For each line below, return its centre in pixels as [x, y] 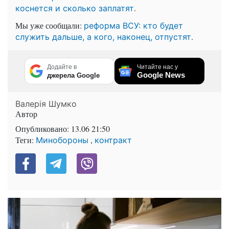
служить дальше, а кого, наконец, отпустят [103, 37]
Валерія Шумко [46, 104]
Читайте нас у [157, 67]
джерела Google [73, 76]
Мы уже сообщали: [50, 26]
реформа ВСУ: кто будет [133, 26]
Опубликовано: [43, 129]
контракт [113, 140]
